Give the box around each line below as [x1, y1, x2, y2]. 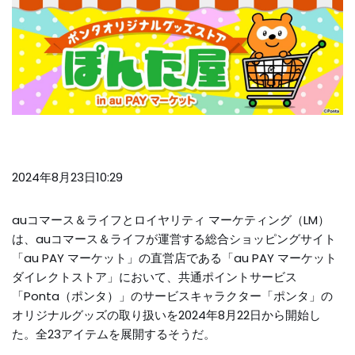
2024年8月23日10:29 [12, 169, 123, 186]
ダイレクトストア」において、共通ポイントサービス [12, 269, 297, 286]
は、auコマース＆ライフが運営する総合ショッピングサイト [12, 231, 336, 248]
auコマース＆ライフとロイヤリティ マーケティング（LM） [12, 212, 330, 229]
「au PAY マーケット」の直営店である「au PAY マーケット [12, 250, 337, 267]
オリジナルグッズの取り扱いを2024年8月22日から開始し [12, 307, 321, 324]
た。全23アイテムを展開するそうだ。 [12, 326, 216, 343]
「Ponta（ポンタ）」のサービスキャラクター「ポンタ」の [12, 288, 333, 305]
